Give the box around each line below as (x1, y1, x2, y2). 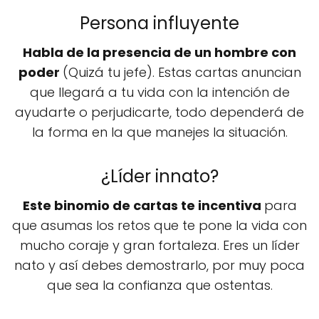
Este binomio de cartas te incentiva (22, 197, 264, 215)
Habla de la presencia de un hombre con (23, 43, 296, 62)
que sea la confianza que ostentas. (46, 276, 273, 295)
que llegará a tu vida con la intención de (29, 83, 290, 102)
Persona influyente (80, 11, 239, 36)
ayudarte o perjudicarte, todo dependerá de (15, 103, 304, 122)
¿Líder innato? (100, 164, 219, 189)
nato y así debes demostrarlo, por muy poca (14, 256, 305, 275)
